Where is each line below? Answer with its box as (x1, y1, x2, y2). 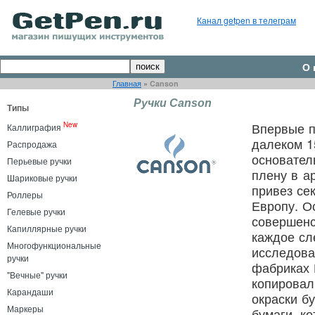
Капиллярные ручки (7, 222, 86, 234)
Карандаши (7, 285, 53, 297)
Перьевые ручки (7, 155, 72, 167)
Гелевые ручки (7, 205, 65, 217)
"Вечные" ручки (7, 269, 67, 281)
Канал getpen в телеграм (197, 14, 296, 26)
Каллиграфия (7, 121, 61, 133)
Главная (112, 78, 141, 89)
